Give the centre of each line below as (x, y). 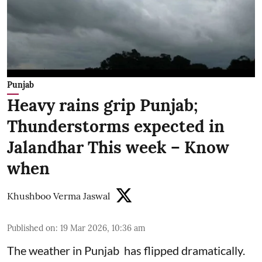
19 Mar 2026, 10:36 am (103, 228)
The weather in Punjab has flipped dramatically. (126, 250)
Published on (31, 228)
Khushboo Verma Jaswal (58, 196)
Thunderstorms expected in (116, 126)
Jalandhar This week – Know (118, 147)
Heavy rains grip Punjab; (102, 105)
